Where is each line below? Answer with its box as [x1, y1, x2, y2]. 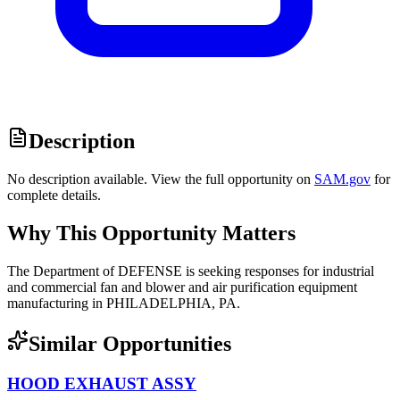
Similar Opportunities [29, 331, 231, 355]
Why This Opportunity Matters [7, 221, 296, 246]
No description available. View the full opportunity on [7, 171, 311, 187]
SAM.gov [314, 171, 371, 187]
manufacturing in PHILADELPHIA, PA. [7, 295, 240, 311]
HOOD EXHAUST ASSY [7, 373, 196, 393]
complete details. [7, 187, 101, 204]
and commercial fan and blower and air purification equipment [7, 279, 357, 295]
